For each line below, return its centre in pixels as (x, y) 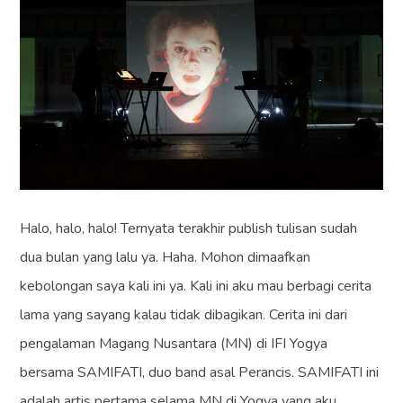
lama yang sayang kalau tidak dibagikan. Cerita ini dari (184, 315)
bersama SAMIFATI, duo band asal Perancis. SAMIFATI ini (200, 373)
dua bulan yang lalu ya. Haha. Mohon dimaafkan (166, 258)
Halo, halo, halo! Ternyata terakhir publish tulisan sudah (189, 229)
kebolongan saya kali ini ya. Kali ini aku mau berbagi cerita (196, 287)
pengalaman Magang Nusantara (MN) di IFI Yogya (174, 344)
